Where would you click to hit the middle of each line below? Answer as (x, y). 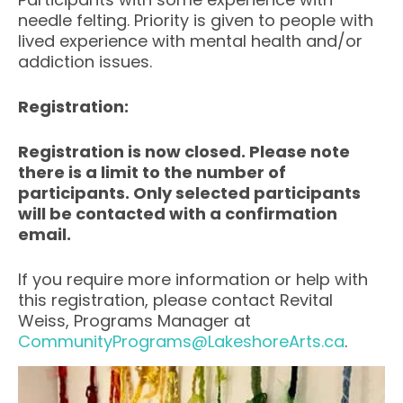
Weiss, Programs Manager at (134, 321)
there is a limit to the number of (152, 172)
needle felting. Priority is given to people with (196, 20)
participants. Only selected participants (189, 193)
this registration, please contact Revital (175, 300)
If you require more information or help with (193, 279)
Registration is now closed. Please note (184, 152)
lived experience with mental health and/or (190, 41)
